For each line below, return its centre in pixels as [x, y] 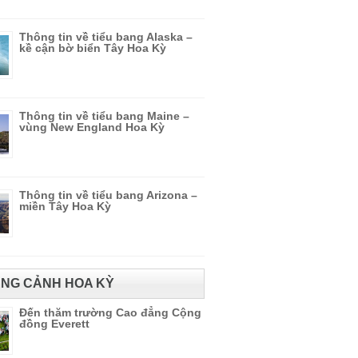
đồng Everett [54, 324]
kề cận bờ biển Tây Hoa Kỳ [93, 48]
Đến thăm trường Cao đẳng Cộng [110, 312]
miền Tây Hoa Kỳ [65, 206]
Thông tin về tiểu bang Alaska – [106, 37]
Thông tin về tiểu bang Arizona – [108, 195]
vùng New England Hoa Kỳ [92, 127]
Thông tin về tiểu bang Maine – [104, 116]
